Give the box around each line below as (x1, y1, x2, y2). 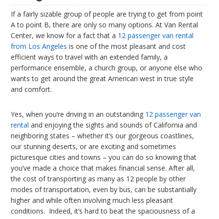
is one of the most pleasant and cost (67, 42, 186, 51)
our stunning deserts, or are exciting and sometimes (11, 142, 176, 151)
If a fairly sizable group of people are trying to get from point (11, 9, 203, 19)
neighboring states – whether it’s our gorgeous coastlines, (11, 131, 194, 140)
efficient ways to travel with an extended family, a (11, 52, 168, 62)
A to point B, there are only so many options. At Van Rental (11, 20, 198, 29)
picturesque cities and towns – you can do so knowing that (11, 153, 197, 162)
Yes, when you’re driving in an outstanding (11, 109, 145, 119)
